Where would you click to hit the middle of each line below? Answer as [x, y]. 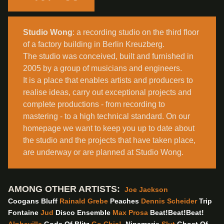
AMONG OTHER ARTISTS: [65, 189]
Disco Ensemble [83, 212]
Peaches [124, 201]
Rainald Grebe [84, 201]
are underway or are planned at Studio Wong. [103, 152]
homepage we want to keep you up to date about [109, 128]
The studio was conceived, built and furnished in [108, 56]
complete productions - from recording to [94, 104]
